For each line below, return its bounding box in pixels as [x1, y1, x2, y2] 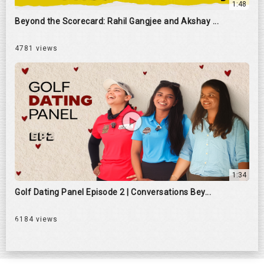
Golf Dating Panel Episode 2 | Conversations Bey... [15, 187, 211, 197]
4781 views [15, 44, 58, 52]
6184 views [15, 214, 58, 223]
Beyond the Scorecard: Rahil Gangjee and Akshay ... [15, 16, 219, 26]
